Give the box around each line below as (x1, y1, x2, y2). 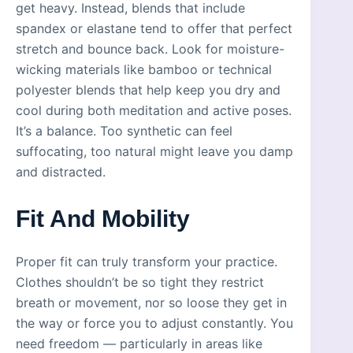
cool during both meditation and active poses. (16, 102, 292, 118)
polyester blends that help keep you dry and (16, 81, 281, 98)
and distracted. (16, 163, 106, 180)
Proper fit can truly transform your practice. (16, 253, 277, 269)
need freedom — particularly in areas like (16, 335, 262, 351)
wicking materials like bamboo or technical (16, 61, 272, 77)
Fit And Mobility (16, 205, 190, 232)
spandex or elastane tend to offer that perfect (16, 20, 292, 36)
